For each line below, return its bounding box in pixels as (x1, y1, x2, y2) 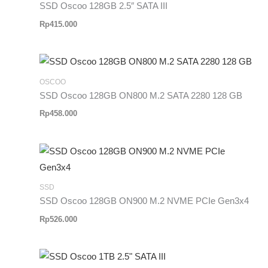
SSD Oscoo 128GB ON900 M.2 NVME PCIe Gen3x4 (39, 196, 249, 206)
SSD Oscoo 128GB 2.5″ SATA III (39, 1, 168, 11)
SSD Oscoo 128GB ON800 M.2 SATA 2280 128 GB (39, 90, 243, 100)
